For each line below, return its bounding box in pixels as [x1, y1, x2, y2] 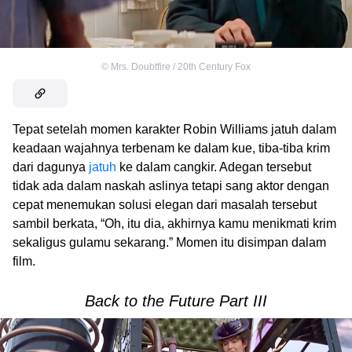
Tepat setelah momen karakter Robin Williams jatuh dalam [13, 123, 336, 136]
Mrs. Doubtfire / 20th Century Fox [111, 61, 251, 72]
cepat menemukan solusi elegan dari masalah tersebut [13, 198, 317, 211]
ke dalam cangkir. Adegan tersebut [116, 160, 311, 174]
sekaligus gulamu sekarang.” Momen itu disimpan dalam [13, 236, 326, 249]
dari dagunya [13, 160, 89, 174]
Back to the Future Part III [85, 292, 267, 310]
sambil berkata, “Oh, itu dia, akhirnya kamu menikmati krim [13, 217, 336, 230]
